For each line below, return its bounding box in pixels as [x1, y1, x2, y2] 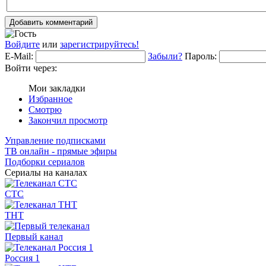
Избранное [28, 94, 72, 104]
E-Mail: [5, 51, 33, 62]
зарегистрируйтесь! [60, 39, 139, 50]
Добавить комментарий [9, 18, 93, 27]
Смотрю [28, 104, 62, 115]
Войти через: [5, 63, 57, 74]
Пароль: [185, 51, 217, 62]
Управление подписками [5, 135, 106, 146]
